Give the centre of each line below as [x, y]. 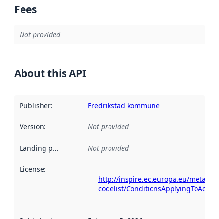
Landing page [55, 148]
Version [32, 127]
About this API [50, 73]
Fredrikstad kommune [124, 105]
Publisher [35, 105]
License [32, 169]
